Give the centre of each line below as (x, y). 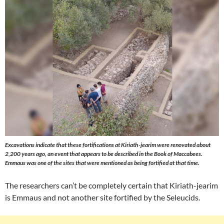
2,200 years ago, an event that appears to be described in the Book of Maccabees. (104, 154)
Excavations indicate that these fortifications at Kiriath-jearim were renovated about (108, 145)
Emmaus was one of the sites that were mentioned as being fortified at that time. (102, 163)
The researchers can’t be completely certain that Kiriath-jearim (111, 185)
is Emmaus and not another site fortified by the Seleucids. (102, 197)
